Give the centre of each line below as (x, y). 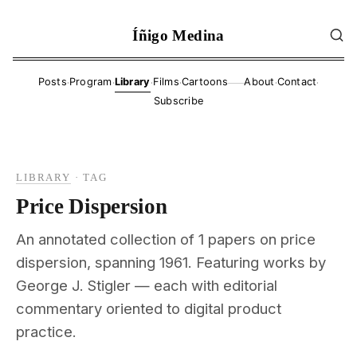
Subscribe (178, 101)
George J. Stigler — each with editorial (147, 285)
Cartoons (204, 82)
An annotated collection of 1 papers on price (166, 239)
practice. (46, 331)
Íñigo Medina (178, 35)
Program (90, 82)
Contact (297, 82)
